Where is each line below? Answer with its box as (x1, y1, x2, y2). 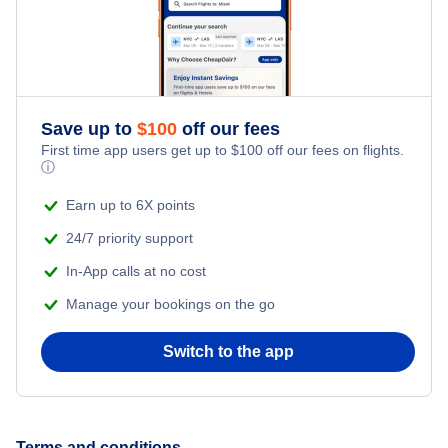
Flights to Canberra (33, 182, 155, 199)
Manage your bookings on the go (66, 295, 275, 312)
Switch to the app (162, 342, 294, 360)
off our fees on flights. (263, 141, 404, 158)
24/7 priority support (66, 229, 193, 246)
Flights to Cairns (33, 26, 136, 43)
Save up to (41, 118, 137, 139)
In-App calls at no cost (66, 262, 206, 279)
